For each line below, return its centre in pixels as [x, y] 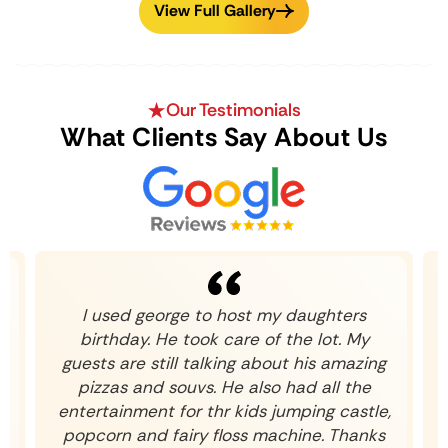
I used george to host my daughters [224, 315]
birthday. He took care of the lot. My [224, 339]
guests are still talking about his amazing [224, 363]
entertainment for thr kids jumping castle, [224, 411]
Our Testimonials [233, 110]
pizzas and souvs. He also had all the [224, 387]
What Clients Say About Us [224, 137]
